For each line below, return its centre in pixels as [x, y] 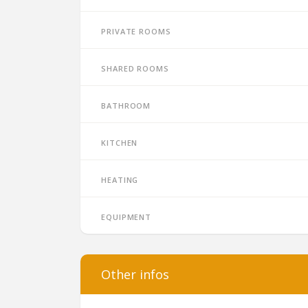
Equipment [126, 216]
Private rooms [136, 30]
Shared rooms [135, 67]
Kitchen [120, 142]
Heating [120, 179]
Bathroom [126, 104]
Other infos [135, 274]
